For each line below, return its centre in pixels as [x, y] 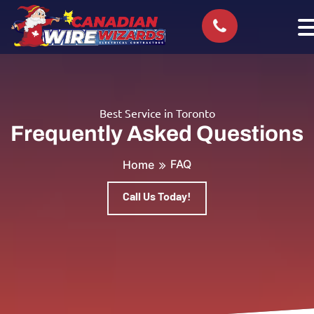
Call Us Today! [157, 196]
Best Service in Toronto [157, 113]
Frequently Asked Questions [157, 134]
